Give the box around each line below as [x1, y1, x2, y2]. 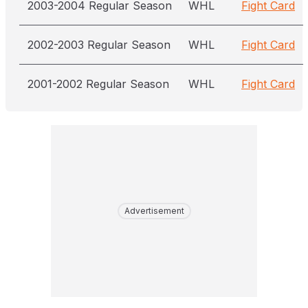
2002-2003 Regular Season [27, 38, 170, 52]
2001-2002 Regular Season [27, 77, 169, 91]
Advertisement [124, 206, 184, 216]
